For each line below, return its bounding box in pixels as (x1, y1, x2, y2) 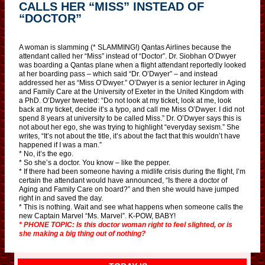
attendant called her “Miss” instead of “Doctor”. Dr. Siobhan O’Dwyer (19, 51, 236, 60)
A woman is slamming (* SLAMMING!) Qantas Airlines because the (19, 43, 231, 51)
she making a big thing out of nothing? (19, 229, 146, 238)
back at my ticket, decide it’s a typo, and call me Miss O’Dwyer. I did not (19, 105, 244, 114)
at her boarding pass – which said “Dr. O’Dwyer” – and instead (19, 69, 218, 78)
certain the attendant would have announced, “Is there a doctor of (19, 176, 227, 185)
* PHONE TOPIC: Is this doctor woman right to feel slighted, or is (19, 220, 232, 229)
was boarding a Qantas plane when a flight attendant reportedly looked (19, 60, 246, 69)
